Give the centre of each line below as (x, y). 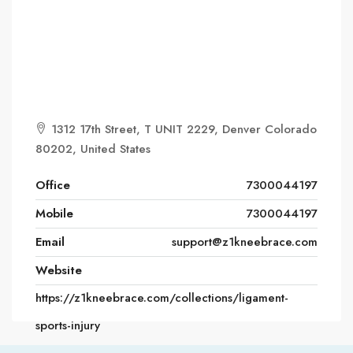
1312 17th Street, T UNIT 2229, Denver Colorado (182, 130)
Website (59, 271)
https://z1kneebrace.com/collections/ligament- (162, 298)
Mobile (54, 214)
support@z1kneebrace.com (245, 242)
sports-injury (68, 326)
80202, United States (93, 149)
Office (53, 186)
